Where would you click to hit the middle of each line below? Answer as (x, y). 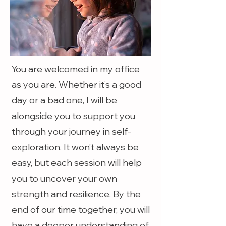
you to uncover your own (64, 178)
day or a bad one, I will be (64, 100)
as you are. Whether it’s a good (76, 84)
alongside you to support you (73, 116)
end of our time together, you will (81, 210)
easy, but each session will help (77, 163)
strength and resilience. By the (76, 194)
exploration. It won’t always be (75, 147)
